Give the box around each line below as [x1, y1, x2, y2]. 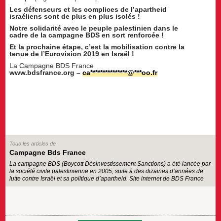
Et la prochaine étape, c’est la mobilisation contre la [9, 42, 185, 51]
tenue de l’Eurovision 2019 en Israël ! [9, 49, 135, 58]
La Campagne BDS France [9, 61, 94, 70]
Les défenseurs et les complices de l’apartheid [9, 5, 167, 14]
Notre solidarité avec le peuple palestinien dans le [9, 24, 179, 33]
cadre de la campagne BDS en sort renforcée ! [9, 31, 164, 39]
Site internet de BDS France [129, 175, 204, 182]
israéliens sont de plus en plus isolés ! [9, 12, 141, 21]
